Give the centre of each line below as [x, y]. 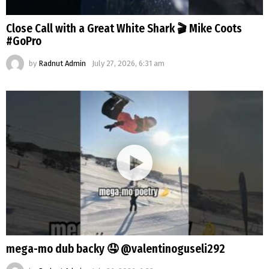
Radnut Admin [62, 63]
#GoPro [24, 41]
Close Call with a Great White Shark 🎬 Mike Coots [124, 28]
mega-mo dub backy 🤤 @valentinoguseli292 [116, 249]
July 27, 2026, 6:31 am [128, 63]
